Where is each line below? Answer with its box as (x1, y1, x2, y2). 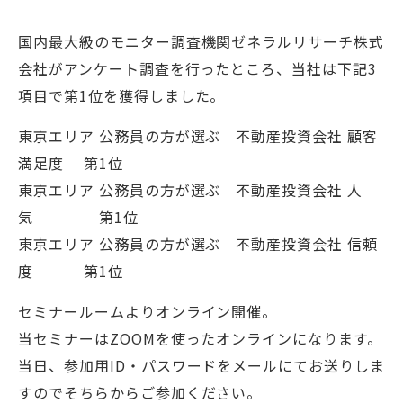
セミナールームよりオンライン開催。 (18, 300, 278, 322)
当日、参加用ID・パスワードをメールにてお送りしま (18, 354, 385, 376)
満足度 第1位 (18, 152, 123, 174)
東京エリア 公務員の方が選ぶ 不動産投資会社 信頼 (18, 233, 378, 255)
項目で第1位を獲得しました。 (18, 85, 226, 106)
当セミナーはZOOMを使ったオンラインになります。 (18, 327, 382, 349)
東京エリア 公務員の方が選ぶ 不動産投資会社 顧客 (18, 125, 378, 147)
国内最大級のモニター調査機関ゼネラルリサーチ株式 (18, 31, 385, 52)
